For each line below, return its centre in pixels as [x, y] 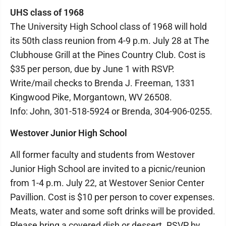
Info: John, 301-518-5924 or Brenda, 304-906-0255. [111, 111]
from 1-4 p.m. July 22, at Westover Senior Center [107, 183]
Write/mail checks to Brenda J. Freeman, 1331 [103, 83]
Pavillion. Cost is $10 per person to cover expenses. [112, 197]
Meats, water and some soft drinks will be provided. [113, 211]
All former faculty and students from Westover [102, 155]
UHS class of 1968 [47, 12]
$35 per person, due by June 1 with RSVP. [92, 69]
